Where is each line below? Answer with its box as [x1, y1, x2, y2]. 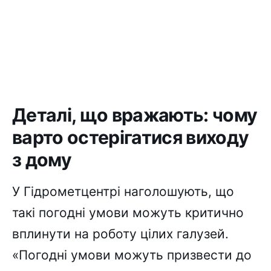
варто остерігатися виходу [12, 126, 249, 149]
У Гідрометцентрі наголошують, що [12, 183, 234, 199]
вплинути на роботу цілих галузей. [12, 226, 229, 241]
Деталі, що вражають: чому [12, 104, 258, 126]
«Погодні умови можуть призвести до [12, 247, 252, 263]
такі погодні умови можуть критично [12, 204, 244, 220]
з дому [12, 149, 72, 171]
